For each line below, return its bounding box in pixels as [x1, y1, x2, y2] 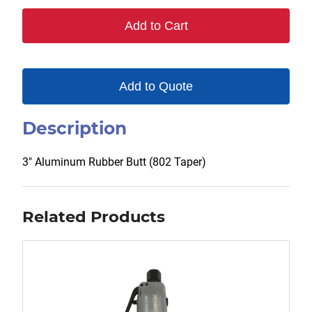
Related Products [22, 207, 165, 227]
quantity [46, 5, 91, 20]
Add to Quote [119, 79, 193, 94]
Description [22, 118, 127, 139]
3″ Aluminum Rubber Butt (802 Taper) [22, 155, 206, 169]
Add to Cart [124, 19, 188, 33]
